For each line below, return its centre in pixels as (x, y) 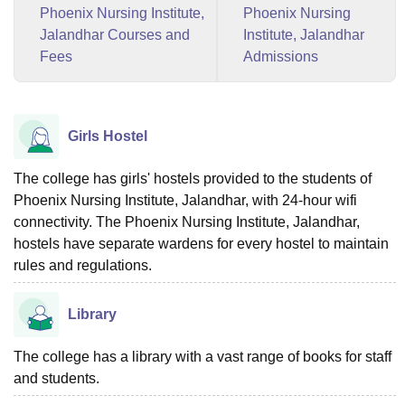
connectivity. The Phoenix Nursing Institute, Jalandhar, (187, 222)
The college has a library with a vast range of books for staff (202, 357)
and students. (57, 378)
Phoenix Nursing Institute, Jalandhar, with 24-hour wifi (185, 200)
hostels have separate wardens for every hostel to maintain (201, 244)
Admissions (281, 57)
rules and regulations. (83, 265)
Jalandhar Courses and (115, 35)
